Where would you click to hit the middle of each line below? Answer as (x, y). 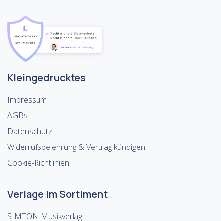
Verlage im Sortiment (57, 194)
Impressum (27, 100)
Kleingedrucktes (47, 78)
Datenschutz (30, 131)
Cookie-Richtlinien (38, 163)
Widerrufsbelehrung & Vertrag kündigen (76, 147)
